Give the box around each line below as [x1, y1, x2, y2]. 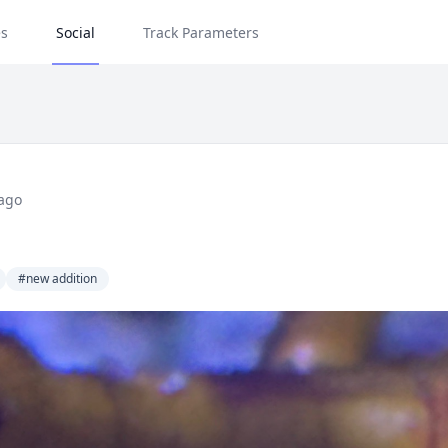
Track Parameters [143, 23, 259, 42]
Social [56, 23, 95, 42]
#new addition [18, 270, 98, 287]
